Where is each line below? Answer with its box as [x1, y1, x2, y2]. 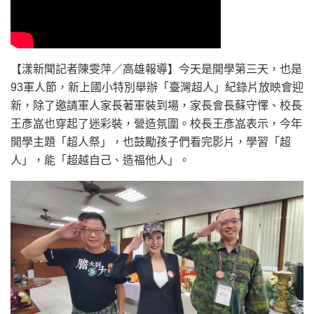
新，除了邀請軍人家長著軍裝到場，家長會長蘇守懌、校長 [11, 99, 302, 111]
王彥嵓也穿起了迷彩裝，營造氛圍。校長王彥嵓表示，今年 [11, 117, 302, 130]
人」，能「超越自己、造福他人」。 [11, 153, 190, 166]
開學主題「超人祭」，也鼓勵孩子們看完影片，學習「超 [11, 135, 291, 148]
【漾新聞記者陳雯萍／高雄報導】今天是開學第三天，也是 [11, 62, 302, 75]
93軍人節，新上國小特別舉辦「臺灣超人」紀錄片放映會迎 [11, 81, 303, 93]
